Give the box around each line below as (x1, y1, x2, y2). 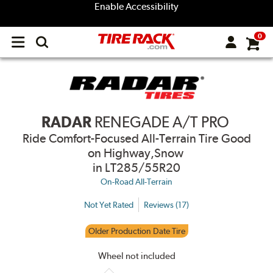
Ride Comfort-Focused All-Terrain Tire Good (22, 131, 251, 146)
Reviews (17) (144, 199, 189, 210)
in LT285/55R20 (93, 160, 180, 175)
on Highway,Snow (87, 146, 186, 161)
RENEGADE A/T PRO (94, 113, 232, 132)
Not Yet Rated (84, 199, 133, 210)
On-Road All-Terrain (101, 177, 172, 187)
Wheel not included (97, 250, 175, 262)
